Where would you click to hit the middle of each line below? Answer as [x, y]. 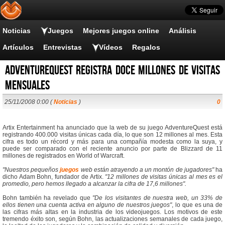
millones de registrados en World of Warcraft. [64, 156]
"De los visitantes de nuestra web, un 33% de [158, 198]
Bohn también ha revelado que [48, 198]
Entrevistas [63, 47]
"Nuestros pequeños [31, 170]
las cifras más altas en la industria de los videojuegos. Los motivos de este [113, 212]
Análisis [183, 31]
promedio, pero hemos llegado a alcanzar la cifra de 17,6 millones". [94, 184]
